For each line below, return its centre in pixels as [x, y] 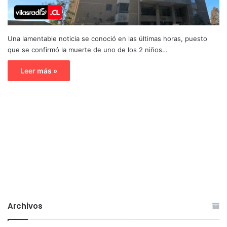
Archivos [25, 206]
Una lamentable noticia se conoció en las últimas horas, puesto [107, 38]
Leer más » [39, 70]
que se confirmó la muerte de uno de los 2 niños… [88, 49]
